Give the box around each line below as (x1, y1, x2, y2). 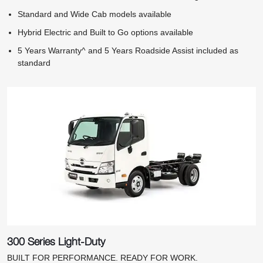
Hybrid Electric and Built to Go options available (18, 28, 193, 37)
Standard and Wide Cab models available (18, 9, 171, 19)
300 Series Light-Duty (7, 235, 105, 248)
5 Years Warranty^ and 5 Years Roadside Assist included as (18, 46, 238, 55)
